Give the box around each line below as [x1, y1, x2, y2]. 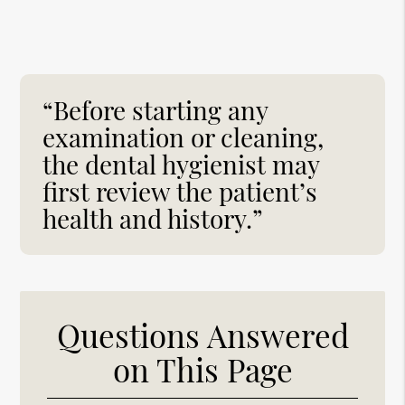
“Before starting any [42, 92, 268, 127]
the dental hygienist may [42, 146, 320, 181]
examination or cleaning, [42, 119, 325, 154]
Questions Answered [56, 313, 349, 356]
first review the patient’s [42, 174, 318, 208]
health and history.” [42, 201, 264, 235]
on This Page [112, 347, 293, 391]
